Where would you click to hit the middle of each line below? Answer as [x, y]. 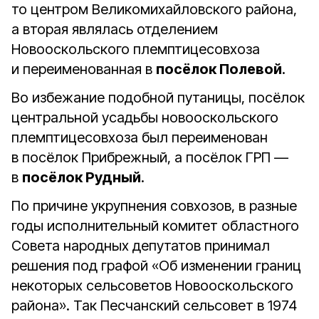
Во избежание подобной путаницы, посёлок [158, 98]
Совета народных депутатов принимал [141, 246]
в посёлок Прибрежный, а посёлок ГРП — [150, 157]
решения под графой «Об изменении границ [156, 266]
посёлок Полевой [219, 69]
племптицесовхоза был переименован [140, 137]
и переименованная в [84, 69]
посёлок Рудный [82, 177]
